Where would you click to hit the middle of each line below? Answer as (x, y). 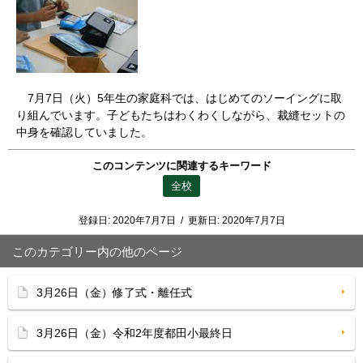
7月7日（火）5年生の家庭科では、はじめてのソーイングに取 (179, 98)
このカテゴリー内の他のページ (97, 252)
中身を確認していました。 (84, 132)
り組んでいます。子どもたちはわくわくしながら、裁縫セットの (181, 115)
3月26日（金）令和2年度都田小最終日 (135, 333)
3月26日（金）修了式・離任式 (114, 293)
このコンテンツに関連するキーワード (181, 166)
